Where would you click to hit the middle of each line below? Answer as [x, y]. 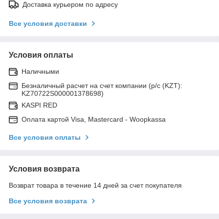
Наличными [40, 71]
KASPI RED [39, 105]
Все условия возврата [48, 201]
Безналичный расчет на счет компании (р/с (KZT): [102, 85]
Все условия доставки [48, 23]
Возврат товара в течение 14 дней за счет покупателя [95, 185]
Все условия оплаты [45, 137]
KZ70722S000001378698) [63, 93]
